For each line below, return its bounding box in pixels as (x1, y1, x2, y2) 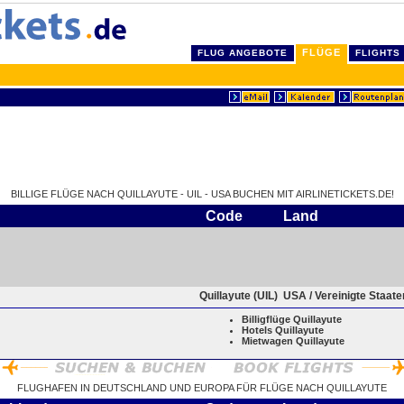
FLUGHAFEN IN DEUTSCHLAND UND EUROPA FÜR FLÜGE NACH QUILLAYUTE (17, 382, 387, 393)
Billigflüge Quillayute (242, 314, 342, 325)
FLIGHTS (355, 48, 400, 58)
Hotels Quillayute (242, 325, 324, 335)
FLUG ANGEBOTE (197, 48, 288, 58)
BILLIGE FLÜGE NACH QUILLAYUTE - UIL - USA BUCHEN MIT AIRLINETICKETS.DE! (10, 188, 394, 199)
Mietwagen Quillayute (242, 335, 344, 346)
